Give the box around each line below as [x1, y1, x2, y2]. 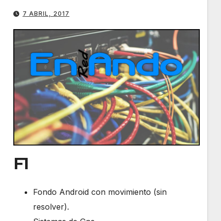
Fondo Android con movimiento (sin [33, 187, 167, 197]
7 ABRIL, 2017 [22, 9, 70, 17]
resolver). [33, 202, 69, 212]
